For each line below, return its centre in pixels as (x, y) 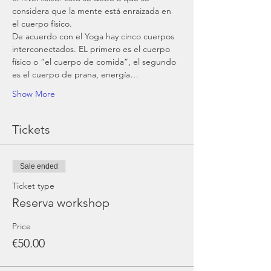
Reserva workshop (61, 203)
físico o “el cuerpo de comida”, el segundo (95, 62)
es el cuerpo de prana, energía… (75, 74)
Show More (34, 94)
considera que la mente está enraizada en (93, 11)
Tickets (31, 129)
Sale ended (39, 166)
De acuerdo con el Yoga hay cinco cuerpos (94, 36)
